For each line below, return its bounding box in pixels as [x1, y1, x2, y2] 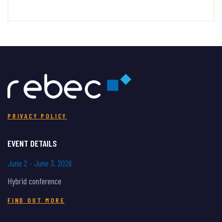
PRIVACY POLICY [7, 111, 67, 120]
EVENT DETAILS [7, 138, 57, 149]
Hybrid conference [7, 175, 61, 187]
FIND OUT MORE [7, 196, 65, 205]
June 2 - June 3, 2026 [7, 158, 72, 169]
